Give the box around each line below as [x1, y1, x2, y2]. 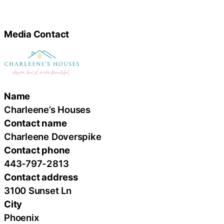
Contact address [4, 171, 78, 183]
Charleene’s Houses [4, 104, 91, 115]
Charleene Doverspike [4, 131, 101, 142]
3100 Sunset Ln [4, 185, 71, 196]
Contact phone [4, 144, 70, 156]
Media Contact [4, 28, 69, 39]
